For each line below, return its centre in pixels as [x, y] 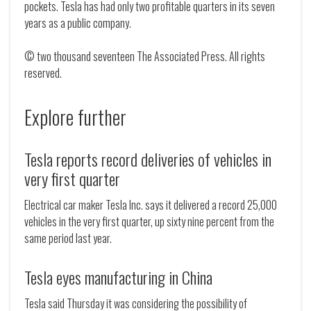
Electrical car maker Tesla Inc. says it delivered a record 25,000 [151, 205]
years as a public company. [78, 23]
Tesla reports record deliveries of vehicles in [148, 159]
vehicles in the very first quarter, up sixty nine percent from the [149, 222]
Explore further [75, 117]
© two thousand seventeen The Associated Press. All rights [145, 57]
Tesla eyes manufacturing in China [118, 277]
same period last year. [68, 238]
